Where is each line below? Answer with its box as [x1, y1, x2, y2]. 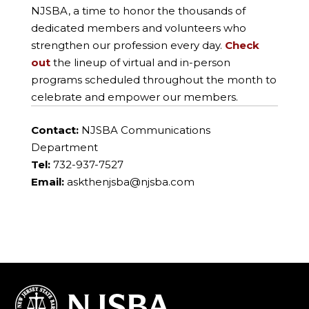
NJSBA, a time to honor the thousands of [30, 4, 246, 18]
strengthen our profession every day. [30, 39, 225, 52]
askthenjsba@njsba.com [66, 175, 195, 189]
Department [30, 141, 98, 154]
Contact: [30, 123, 79, 137]
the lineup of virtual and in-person [50, 56, 230, 70]
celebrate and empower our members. [30, 90, 238, 104]
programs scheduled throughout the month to [30, 73, 277, 87]
